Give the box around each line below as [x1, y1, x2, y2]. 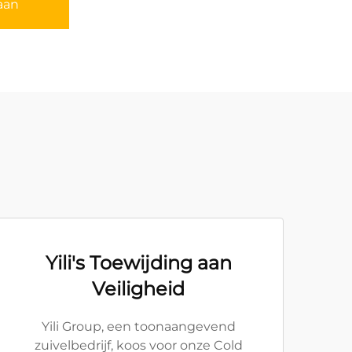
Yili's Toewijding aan [45, 251, 232, 274]
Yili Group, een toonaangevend [41, 319, 236, 334]
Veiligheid [92, 277, 185, 300]
